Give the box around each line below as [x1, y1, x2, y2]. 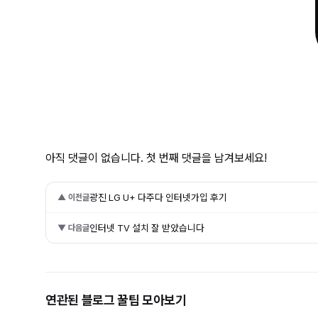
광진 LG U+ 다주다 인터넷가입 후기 [89, 192, 227, 204]
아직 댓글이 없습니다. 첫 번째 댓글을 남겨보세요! [45, 151, 267, 165]
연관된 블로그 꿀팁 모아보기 [45, 292, 187, 308]
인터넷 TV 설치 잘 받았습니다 [89, 222, 204, 234]
